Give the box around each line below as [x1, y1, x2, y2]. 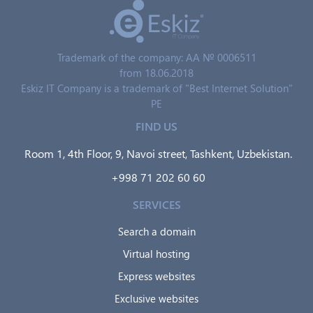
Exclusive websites [115, 291, 198, 306]
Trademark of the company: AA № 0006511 [57, 50, 256, 65]
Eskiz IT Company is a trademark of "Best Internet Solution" [20, 81, 293, 96]
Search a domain [117, 224, 196, 239]
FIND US [136, 119, 177, 134]
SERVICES [132, 197, 181, 212]
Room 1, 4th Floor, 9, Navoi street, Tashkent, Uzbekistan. [24, 146, 292, 161]
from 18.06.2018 [119, 66, 194, 80]
